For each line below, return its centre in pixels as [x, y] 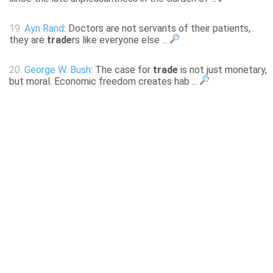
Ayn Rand [44, 29]
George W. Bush [58, 70]
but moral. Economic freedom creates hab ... [105, 82]
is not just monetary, [222, 70]
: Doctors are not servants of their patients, [157, 29]
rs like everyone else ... [121, 40]
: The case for [122, 70]
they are [28, 40]
